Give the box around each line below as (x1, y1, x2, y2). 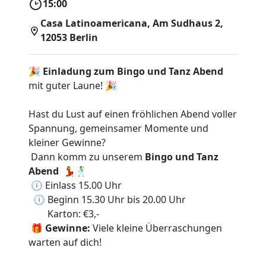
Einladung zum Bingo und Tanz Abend (43, 64, 223, 78)
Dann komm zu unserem (28, 150, 145, 163)
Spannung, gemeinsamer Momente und (28, 121, 208, 135)
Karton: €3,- (28, 207, 99, 220)
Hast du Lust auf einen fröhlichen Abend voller (28, 107, 237, 121)
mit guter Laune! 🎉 (28, 78, 117, 92)
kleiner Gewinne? (28, 135, 106, 149)
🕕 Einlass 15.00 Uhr (28, 178, 122, 192)
